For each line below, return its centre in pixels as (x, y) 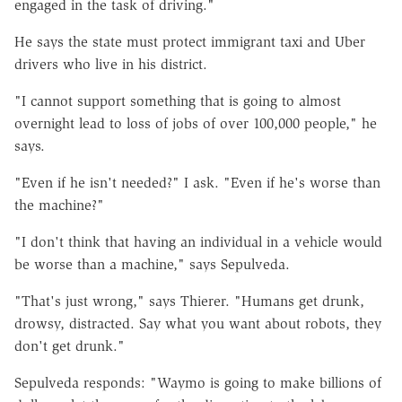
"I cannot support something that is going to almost (178, 100)
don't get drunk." (70, 345)
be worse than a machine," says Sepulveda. (152, 264)
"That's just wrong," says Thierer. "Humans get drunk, (189, 301)
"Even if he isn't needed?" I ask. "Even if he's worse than (197, 182)
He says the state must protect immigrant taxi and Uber (190, 41)
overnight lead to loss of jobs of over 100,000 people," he (196, 123)
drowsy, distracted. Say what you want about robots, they (198, 323)
